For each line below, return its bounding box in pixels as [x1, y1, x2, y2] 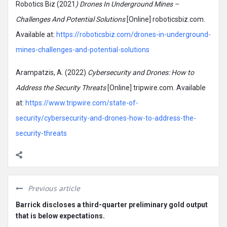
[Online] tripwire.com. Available [106, 83, 206, 92]
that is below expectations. [16, 211, 105, 220]
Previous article [28, 183, 80, 193]
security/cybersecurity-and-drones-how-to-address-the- [16, 113, 196, 122]
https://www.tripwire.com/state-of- [25, 98, 138, 107]
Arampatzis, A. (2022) [16, 68, 88, 77]
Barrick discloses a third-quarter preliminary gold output [16, 200, 208, 209]
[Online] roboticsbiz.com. [127, 15, 205, 23]
